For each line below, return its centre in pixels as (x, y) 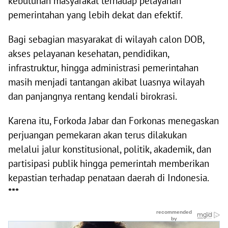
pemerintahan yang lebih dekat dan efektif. (95, 15)
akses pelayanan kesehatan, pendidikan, (89, 54)
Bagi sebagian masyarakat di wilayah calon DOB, (106, 39)
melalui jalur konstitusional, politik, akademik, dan (110, 149)
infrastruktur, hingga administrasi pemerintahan (103, 68)
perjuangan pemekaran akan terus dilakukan (97, 135)
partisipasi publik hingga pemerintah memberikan (109, 164)
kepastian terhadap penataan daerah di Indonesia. (108, 178)
